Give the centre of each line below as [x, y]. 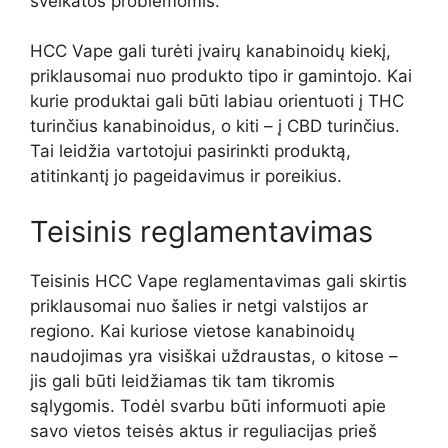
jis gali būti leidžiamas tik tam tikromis [182, 380]
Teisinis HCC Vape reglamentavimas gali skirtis [218, 280]
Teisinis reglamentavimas [201, 231]
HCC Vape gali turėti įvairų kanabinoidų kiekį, [210, 51]
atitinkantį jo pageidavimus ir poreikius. [186, 176]
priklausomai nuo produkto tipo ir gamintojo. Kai [221, 76]
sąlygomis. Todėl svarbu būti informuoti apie [208, 405]
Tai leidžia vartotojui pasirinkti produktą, [190, 151]
